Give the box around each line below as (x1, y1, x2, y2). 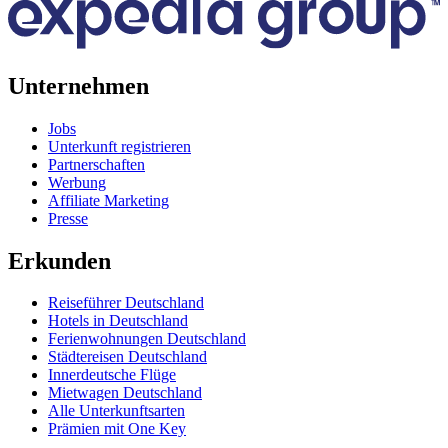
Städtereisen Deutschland (48, 348, 207, 366)
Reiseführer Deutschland (48, 294, 204, 312)
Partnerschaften (48, 155, 145, 173)
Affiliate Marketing (48, 191, 169, 209)
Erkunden (8, 247, 111, 274)
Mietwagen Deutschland (48, 384, 202, 402)
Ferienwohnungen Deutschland (48, 330, 246, 348)
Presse (48, 209, 88, 227)
